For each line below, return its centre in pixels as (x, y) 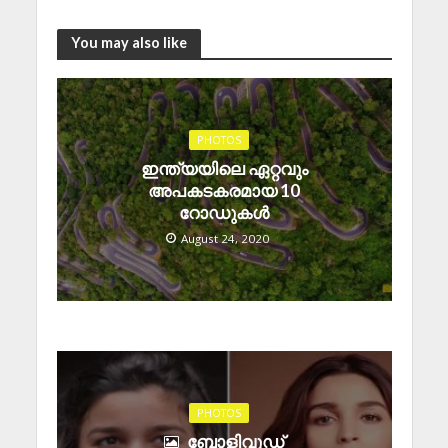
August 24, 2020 (224, 238)
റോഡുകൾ (224, 212)
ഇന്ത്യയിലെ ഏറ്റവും (224, 168)
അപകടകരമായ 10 (224, 190)
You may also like (128, 43)
